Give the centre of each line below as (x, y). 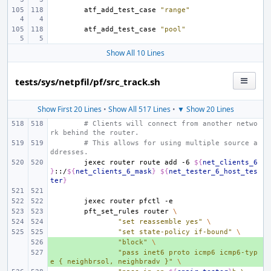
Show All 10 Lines (135, 53)
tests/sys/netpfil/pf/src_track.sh (88, 82)
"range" (175, 10)
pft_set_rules (112, 211)
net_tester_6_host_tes (213, 171)
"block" (133, 242)
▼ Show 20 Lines (205, 109)
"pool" (173, 29)
